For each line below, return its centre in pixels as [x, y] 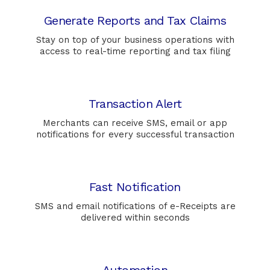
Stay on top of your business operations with [135, 40]
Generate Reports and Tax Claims [135, 21]
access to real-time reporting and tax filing [135, 52]
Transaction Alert [135, 104]
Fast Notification [135, 187]
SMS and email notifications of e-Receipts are [135, 206]
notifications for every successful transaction [135, 135]
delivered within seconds [135, 218]
